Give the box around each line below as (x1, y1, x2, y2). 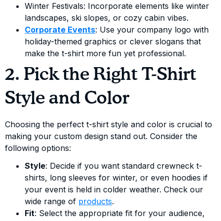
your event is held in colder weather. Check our (25, 184, 203, 195)
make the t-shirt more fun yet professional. (25, 48, 186, 59)
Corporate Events (25, 25, 95, 35)
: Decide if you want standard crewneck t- (45, 161, 202, 171)
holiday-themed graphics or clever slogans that (25, 37, 201, 47)
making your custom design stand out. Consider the (5, 131, 197, 142)
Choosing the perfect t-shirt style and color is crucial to (5, 119, 212, 130)
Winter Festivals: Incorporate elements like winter (25, 1, 209, 11)
